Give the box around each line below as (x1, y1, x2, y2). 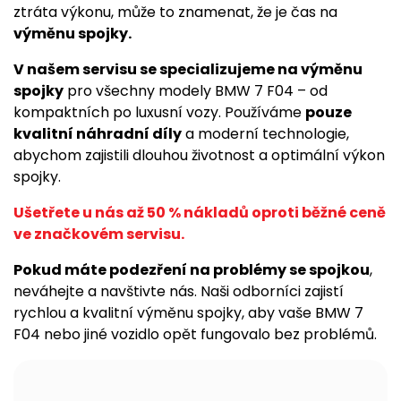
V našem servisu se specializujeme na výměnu (13, 59, 363, 80)
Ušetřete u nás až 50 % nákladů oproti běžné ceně (13, 202, 386, 223)
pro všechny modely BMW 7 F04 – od (64, 81, 328, 101)
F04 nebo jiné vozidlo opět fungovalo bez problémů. (13, 324, 377, 345)
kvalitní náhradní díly (13, 124, 182, 144)
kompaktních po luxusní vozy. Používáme (13, 102, 305, 123)
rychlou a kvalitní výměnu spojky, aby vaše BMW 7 (13, 303, 363, 323)
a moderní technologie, (182, 124, 349, 144)
